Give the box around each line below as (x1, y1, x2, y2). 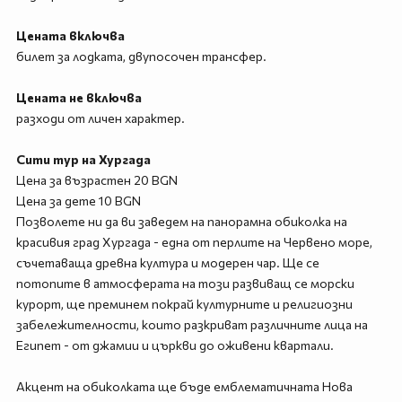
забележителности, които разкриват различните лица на (15, 317, 368, 332)
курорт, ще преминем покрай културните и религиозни (15, 296, 353, 311)
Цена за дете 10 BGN (15, 193, 141, 208)
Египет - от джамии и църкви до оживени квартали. (15, 337, 334, 353)
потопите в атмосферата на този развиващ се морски (15, 275, 354, 291)
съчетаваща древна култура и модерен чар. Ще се (15, 255, 319, 270)
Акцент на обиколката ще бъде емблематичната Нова (15, 379, 353, 394)
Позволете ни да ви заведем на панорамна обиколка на (15, 214, 347, 229)
